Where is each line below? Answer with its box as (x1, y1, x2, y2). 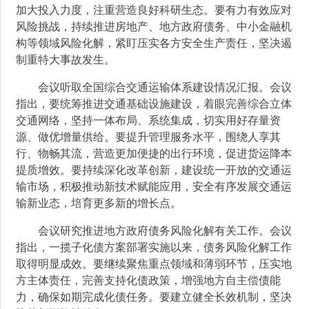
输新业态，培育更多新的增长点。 (16, 197, 182, 209)
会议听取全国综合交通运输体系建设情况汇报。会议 (38, 81, 292, 93)
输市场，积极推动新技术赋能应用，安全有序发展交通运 (16, 181, 292, 192)
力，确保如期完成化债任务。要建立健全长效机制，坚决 (16, 291, 292, 303)
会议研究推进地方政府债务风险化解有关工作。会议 (38, 225, 292, 237)
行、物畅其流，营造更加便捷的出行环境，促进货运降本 (16, 148, 292, 159)
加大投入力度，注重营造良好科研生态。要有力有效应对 (16, 4, 292, 16)
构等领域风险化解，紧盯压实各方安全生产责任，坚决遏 (16, 37, 292, 49)
